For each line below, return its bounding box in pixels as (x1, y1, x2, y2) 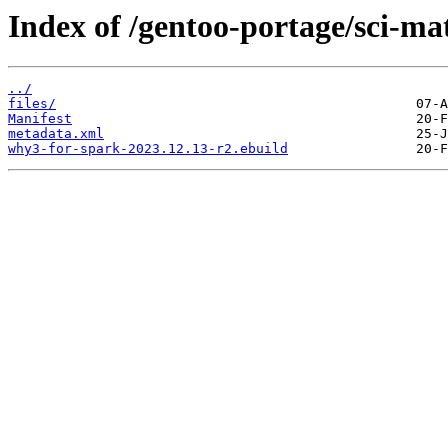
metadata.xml (8, 126, 104, 142)
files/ (8, 96, 56, 112)
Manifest (8, 111, 72, 127)
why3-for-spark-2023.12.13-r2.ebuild (8, 141, 288, 157)
